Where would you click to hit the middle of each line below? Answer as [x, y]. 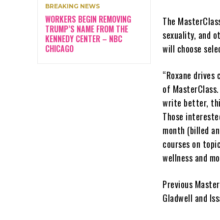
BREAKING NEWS [72, 6]
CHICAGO [59, 48]
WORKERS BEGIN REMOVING [88, 19]
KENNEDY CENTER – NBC [84, 39]
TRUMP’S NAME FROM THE [87, 29]
